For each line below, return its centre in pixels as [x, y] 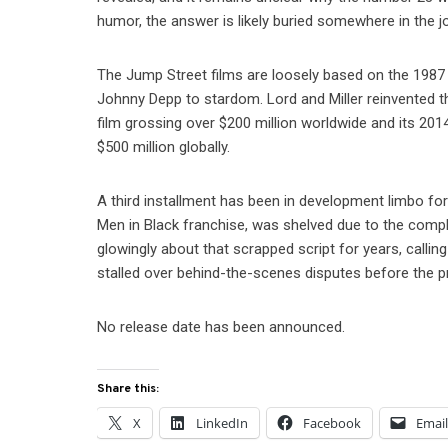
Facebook [332, 423]
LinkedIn [222, 423]
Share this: [128, 389]
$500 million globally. [164, 147]
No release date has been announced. [221, 327]
